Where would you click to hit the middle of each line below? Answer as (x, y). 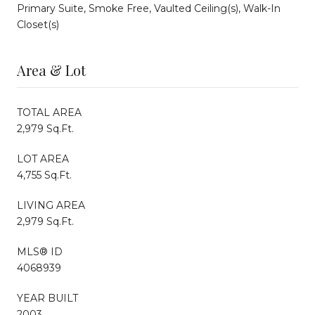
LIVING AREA (51, 205)
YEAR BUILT (47, 298)
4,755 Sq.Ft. (44, 175)
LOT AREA (43, 159)
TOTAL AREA (49, 112)
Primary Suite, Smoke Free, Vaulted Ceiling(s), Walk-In (149, 8)
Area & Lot (51, 70)
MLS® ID (40, 251)
